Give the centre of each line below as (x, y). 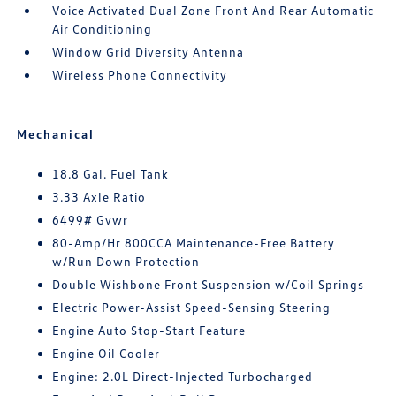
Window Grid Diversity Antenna (148, 52)
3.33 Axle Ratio (99, 197)
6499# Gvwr (91, 220)
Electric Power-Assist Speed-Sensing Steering (192, 308)
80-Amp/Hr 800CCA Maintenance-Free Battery (194, 243)
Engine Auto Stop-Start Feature (149, 331)
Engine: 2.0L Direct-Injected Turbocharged (183, 377)
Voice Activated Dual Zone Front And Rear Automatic (213, 11)
